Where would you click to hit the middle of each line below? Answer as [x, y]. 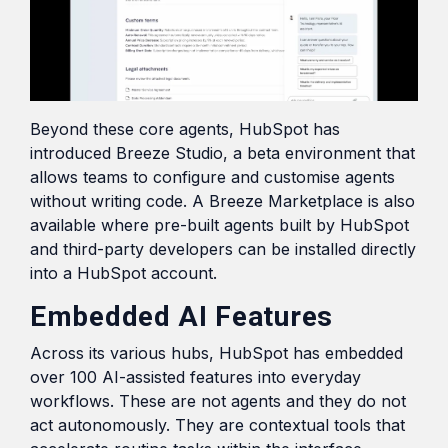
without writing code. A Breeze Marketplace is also [222, 200]
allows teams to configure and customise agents [212, 176]
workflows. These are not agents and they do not [218, 400]
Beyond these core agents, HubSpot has [185, 128]
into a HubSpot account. [123, 272]
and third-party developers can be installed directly [223, 248]
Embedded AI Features [181, 316]
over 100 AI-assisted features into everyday [195, 376]
